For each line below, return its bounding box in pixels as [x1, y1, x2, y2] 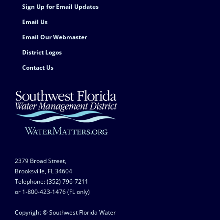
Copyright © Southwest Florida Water [15, 208, 116, 217]
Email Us [22, 18, 48, 27]
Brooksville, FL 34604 [15, 167, 72, 176]
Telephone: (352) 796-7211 [15, 177, 88, 186]
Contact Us [22, 63, 54, 72]
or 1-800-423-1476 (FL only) [15, 188, 90, 196]
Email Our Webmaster [22, 33, 87, 42]
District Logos [22, 48, 62, 57]
